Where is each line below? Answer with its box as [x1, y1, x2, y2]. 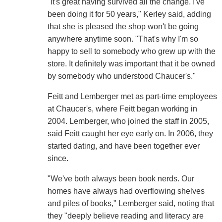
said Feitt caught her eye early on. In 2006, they [47, 129, 213, 138]
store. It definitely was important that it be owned [47, 59, 215, 68]
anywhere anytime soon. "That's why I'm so [47, 35, 198, 44]
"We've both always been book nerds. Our [47, 174, 194, 183]
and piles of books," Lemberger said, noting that [47, 199, 214, 208]
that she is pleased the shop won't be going [47, 22, 199, 31]
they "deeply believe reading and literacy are [47, 212, 204, 221]
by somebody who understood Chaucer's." [47, 72, 196, 81]
